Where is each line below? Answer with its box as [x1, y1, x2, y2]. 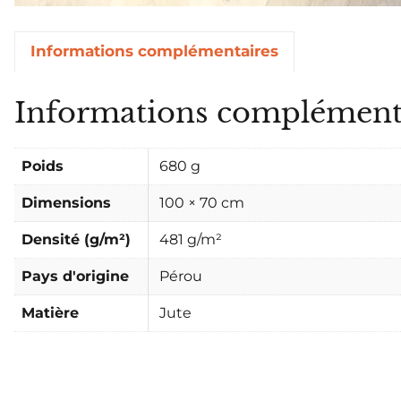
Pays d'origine [21, 268, 129, 286]
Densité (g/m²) [21, 231, 131, 249]
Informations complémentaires [30, 42, 278, 61]
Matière [21, 304, 79, 322]
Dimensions [21, 194, 111, 212]
